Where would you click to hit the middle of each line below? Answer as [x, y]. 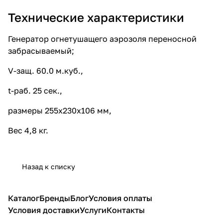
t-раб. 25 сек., [35, 90]
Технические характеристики [96, 17]
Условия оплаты [120, 198]
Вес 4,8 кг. [28, 130]
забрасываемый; [41, 51]
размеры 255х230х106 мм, [60, 110]
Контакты [126, 210]
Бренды [55, 198]
